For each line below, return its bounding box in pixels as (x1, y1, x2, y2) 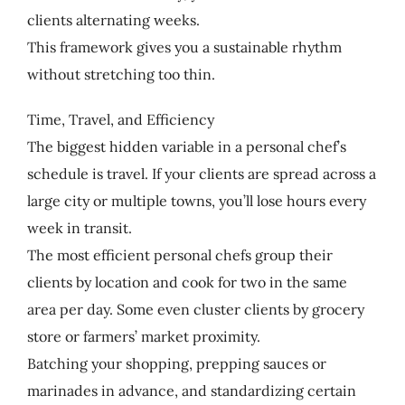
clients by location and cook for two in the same (26, 272, 347, 291)
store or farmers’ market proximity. (26, 326, 260, 345)
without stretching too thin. (26, 64, 215, 83)
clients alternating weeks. (26, 10, 200, 29)
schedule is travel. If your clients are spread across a (26, 164, 376, 183)
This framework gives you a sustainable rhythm (26, 37, 342, 56)
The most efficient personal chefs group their (26, 245, 333, 264)
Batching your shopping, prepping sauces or (26, 353, 326, 372)
